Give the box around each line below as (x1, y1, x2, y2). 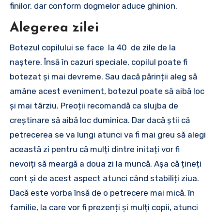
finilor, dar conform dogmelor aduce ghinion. (10, 1, 177, 11)
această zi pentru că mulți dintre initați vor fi (10, 144, 180, 154)
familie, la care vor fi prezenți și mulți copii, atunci (10, 202, 198, 212)
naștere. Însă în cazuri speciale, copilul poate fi (10, 57, 187, 67)
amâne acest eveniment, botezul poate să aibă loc (10, 86, 204, 96)
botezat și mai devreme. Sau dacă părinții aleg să (10, 71, 197, 81)
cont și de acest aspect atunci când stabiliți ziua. (10, 173, 199, 183)
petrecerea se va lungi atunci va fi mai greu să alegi (10, 129, 206, 139)
